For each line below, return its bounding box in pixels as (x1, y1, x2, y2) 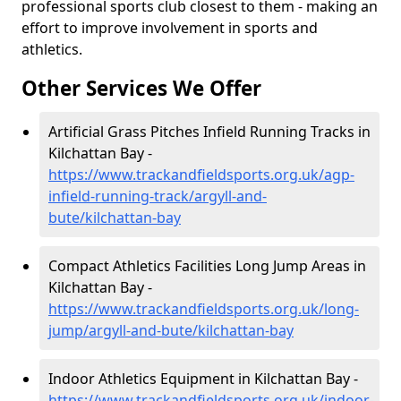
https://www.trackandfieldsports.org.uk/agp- (48, 165, 354, 184)
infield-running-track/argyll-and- (48, 186, 267, 206)
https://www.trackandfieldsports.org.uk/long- (48, 299, 359, 319)
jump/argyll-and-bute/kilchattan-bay (48, 320, 294, 340)
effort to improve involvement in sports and (21, 18, 318, 38)
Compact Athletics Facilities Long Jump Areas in (48, 256, 366, 276)
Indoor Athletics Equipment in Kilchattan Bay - (48, 369, 358, 388)
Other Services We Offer (21, 74, 261, 102)
